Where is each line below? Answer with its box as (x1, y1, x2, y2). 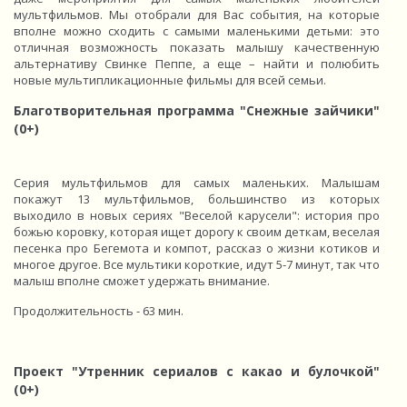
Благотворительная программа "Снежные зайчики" (14, 102, 380, 119)
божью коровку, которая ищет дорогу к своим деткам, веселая (14, 223, 380, 240)
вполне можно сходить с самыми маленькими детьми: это (14, 23, 380, 39)
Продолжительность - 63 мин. (14, 303, 184, 319)
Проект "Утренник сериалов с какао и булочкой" (14, 362, 380, 380)
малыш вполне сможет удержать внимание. (14, 273, 270, 289)
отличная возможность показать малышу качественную (14, 39, 380, 55)
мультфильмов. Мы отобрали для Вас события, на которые (14, 6, 380, 23)
